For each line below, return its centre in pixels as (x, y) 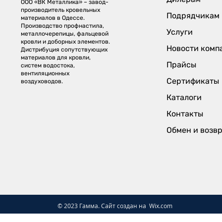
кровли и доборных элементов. (66, 41)
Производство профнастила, (63, 26)
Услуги (180, 32)
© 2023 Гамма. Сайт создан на (103, 205)
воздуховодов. (42, 81)
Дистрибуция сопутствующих (64, 49)
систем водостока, (48, 65)
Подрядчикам (193, 15)
